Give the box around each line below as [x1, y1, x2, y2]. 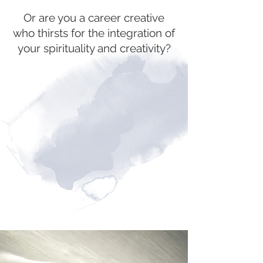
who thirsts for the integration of [13, 26, 175, 39]
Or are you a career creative [23, 11, 164, 24]
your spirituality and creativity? [17, 41, 171, 55]
